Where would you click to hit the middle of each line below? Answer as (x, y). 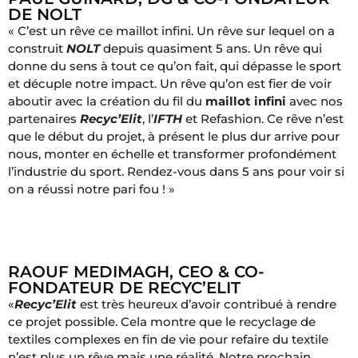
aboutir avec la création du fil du (107, 101)
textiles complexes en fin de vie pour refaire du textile (168, 339)
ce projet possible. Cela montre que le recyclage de (162, 321)
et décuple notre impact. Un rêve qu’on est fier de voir (170, 83)
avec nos (314, 101)
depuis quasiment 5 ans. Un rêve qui (211, 48)
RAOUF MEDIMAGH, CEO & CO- (136, 271)
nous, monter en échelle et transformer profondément (172, 153)
